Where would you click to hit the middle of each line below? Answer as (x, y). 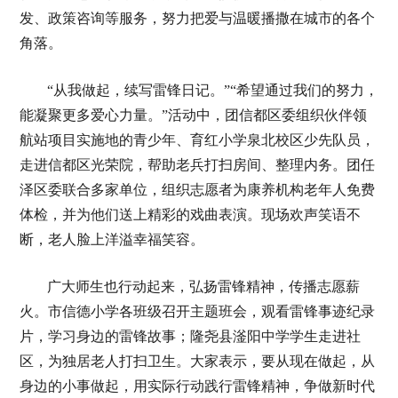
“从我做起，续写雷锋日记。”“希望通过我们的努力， (212, 90)
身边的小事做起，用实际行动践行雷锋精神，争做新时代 (197, 386)
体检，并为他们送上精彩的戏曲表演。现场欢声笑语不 (190, 215)
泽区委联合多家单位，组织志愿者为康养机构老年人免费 (197, 190)
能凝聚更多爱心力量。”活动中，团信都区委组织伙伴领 (193, 115)
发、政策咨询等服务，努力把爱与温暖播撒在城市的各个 (197, 18)
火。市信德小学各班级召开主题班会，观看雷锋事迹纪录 (197, 311)
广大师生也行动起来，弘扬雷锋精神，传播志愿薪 (203, 287)
